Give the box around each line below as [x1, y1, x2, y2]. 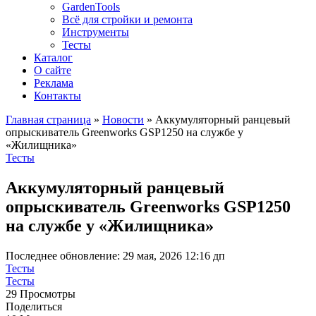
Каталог [34, 51, 73, 63]
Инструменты [62, 26, 129, 38]
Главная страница [6, 114, 91, 126]
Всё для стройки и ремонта [62, 13, 193, 25]
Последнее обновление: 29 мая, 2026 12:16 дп [6, 249, 225, 262]
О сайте [34, 64, 71, 76]
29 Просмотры [6, 287, 75, 300]
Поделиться [6, 300, 62, 312]
